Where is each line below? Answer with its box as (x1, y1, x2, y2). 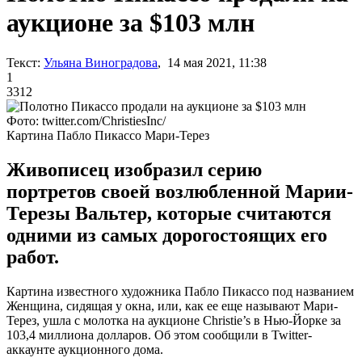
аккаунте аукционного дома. (6, 342, 163, 356)
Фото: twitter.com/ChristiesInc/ (6, 113, 166, 128)
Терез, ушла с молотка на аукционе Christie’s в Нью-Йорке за (6, 313, 341, 327)
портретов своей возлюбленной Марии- (6, 180, 353, 202)
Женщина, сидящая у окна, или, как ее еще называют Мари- (6, 298, 338, 313)
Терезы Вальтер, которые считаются (6, 202, 331, 224)
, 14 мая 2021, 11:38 (158, 55, 267, 69)
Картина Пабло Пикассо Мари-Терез (6, 128, 209, 142)
